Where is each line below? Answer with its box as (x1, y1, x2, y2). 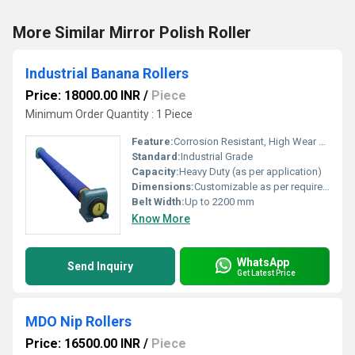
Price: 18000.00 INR (25, 88, 140, 103)
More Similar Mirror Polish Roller (13, 23, 251, 42)
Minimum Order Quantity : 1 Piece (25, 108, 193, 120)
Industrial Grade (181, 151, 253, 162)
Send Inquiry (67, 260, 133, 273)
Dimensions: (132, 181, 194, 193)
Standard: (132, 151, 181, 162)
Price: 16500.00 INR (25, 336, 140, 351)
